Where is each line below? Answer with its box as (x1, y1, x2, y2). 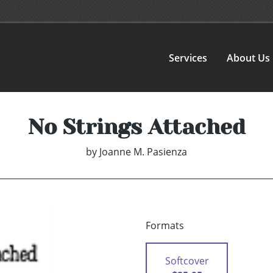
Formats (146, 219, 184, 233)
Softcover (165, 254, 209, 268)
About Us (227, 51, 271, 65)
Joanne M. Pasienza (99, 145, 187, 159)
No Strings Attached (27, 115, 246, 140)
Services (169, 51, 208, 65)
